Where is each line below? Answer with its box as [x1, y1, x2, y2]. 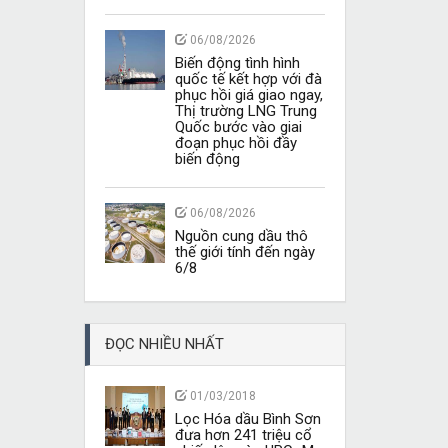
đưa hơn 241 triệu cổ [174, 426, 312, 444]
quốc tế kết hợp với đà [174, 70, 322, 88]
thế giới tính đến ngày [174, 243, 315, 261]
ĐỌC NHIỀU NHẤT [104, 335, 224, 353]
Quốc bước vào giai [174, 118, 302, 136]
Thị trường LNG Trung [174, 102, 317, 120]
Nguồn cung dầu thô [174, 227, 308, 245]
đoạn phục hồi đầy [174, 134, 297, 152]
